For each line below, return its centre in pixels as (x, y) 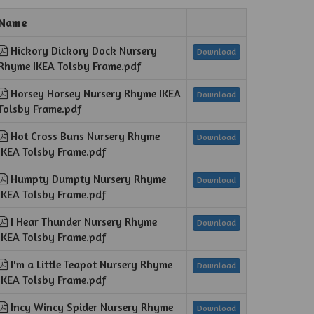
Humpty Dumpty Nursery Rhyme (87, 179)
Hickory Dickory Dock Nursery (83, 50)
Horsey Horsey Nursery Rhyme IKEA (95, 93)
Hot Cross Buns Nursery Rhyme (84, 136)
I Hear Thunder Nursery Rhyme (83, 221)
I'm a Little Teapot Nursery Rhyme (90, 264)
